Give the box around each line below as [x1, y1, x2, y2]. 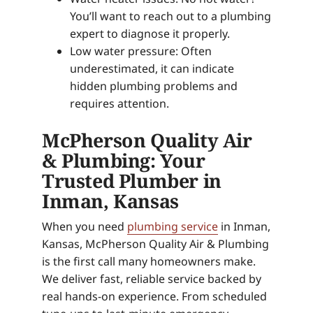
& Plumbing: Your [42, 147, 205, 174]
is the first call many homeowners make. [42, 253, 256, 269]
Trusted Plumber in [42, 168, 221, 194]
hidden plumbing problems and [70, 78, 238, 94]
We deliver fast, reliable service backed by [42, 270, 261, 286]
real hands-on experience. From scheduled [42, 288, 267, 304]
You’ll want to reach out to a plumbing [70, 8, 271, 24]
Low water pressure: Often [70, 43, 212, 59]
